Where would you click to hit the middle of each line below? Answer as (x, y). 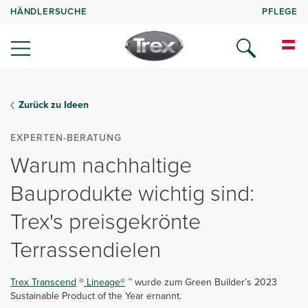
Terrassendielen (86, 250)
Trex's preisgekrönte (106, 221)
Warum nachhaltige (101, 165)
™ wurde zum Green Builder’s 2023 (201, 282)
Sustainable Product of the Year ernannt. (96, 296)
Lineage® (104, 282)
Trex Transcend (43, 282)
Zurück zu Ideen (54, 105)
